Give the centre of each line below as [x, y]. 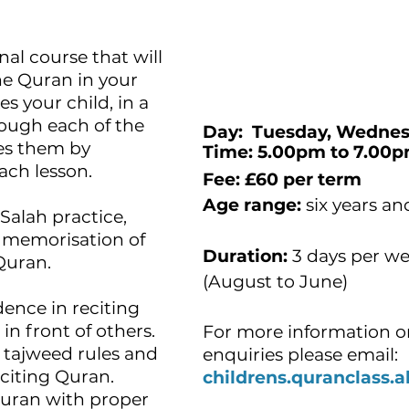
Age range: [252, 205]
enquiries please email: [303, 355]
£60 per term [305, 179]
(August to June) [275, 282]
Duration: [245, 256]
